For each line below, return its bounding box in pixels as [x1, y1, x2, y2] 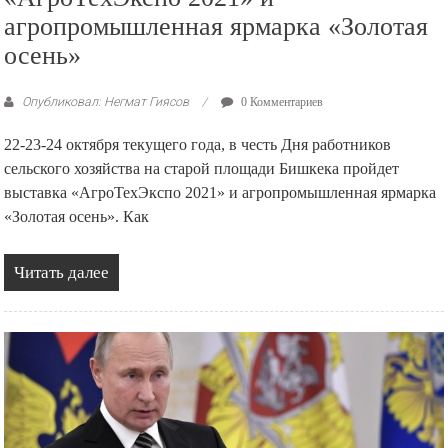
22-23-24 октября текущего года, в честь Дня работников [4, 134, 392, 154]
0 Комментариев [238, 94, 324, 109]
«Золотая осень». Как [4, 206, 150, 226]
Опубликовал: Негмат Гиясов [19, 93, 193, 109]
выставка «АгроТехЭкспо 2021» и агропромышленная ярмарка [4, 182, 437, 202]
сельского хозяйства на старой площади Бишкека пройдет [4, 158, 400, 178]
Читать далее [14, 262, 110, 282]
